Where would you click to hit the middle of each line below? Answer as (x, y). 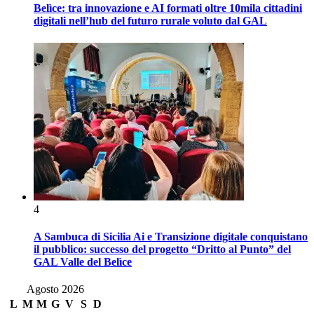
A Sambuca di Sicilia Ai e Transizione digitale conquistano (171, 236)
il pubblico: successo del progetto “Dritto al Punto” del (162, 249)
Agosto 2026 (55, 289)
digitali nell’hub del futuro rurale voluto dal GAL (150, 21)
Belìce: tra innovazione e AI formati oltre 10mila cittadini (168, 8)
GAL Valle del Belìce (83, 261)
